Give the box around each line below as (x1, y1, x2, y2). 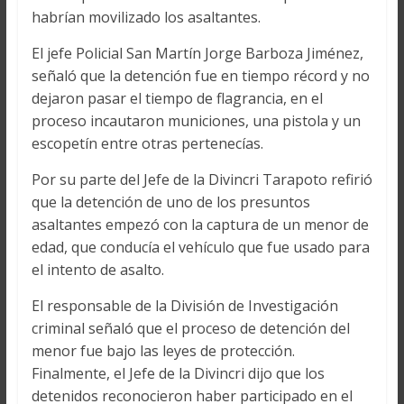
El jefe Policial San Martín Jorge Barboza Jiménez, (31, 43, 363, 64)
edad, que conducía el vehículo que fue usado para (31, 237, 370, 258)
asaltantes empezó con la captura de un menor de (31, 215, 369, 235)
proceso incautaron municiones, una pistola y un (31, 111, 361, 132)
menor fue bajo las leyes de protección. (31, 341, 295, 362)
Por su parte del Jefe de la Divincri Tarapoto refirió (31, 170, 372, 190)
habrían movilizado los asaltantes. (31, 7, 261, 28)
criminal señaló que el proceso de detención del (31, 318, 350, 339)
